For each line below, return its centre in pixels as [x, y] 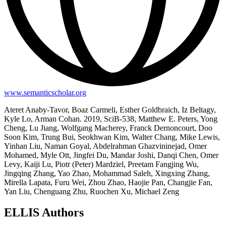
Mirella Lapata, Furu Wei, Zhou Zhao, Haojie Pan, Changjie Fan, [108, 182]
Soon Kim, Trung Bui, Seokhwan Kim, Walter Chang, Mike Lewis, [112, 137]
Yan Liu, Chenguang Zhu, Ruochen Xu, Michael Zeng [92, 191]
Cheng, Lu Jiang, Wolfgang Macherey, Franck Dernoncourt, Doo [108, 128]
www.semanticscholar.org [45, 92]
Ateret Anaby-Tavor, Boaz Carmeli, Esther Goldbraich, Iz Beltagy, [110, 109]
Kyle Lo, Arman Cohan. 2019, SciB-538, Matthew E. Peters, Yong [111, 119]
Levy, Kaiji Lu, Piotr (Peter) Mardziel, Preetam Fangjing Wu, [101, 164]
